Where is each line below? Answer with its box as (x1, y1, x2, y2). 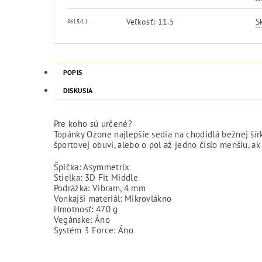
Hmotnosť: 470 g (53, 203, 118, 215)
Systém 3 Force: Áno (53, 224, 133, 236)
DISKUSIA (63, 85, 93, 95)
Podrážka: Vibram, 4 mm (53, 182, 146, 194)
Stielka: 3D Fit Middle (53, 171, 138, 183)
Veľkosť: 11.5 (126, 16, 174, 27)
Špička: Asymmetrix (53, 161, 130, 173)
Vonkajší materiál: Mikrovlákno (53, 192, 172, 204)
